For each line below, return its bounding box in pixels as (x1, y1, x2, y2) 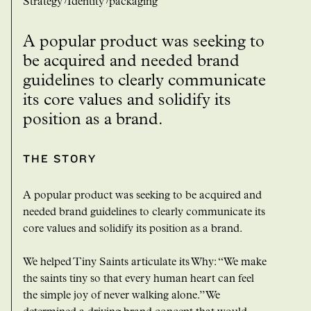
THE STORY (23, 153, 96, 166)
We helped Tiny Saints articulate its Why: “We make (23, 258, 267, 269)
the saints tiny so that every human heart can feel (23, 274, 254, 286)
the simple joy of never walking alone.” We (23, 291, 220, 303)
